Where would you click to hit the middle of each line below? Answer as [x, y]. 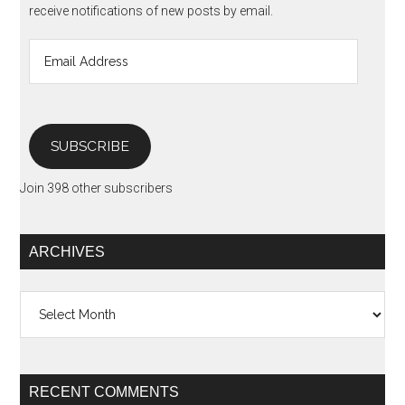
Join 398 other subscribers [97, 188]
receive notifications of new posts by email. [151, 10]
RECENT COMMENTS [104, 391]
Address [52, 67]
